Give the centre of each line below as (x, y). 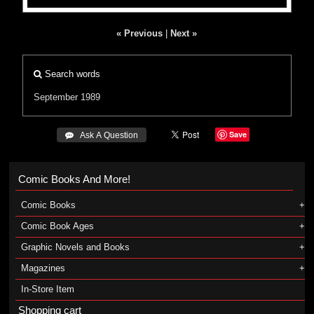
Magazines (43, 268)
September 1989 (67, 97)
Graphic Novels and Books (75, 247)
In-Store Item (47, 289)
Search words (71, 74)
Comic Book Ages (57, 226)
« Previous (140, 33)
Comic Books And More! (74, 179)
